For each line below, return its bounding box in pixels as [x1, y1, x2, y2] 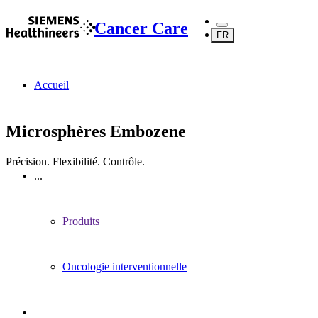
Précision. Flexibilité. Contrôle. [6, 155, 145, 168]
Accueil [34, 79, 69, 91]
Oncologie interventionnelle [62, 261, 187, 273]
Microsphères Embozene [6, 121, 186, 141]
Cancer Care [94, 18, 188, 38]
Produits [62, 215, 99, 227]
